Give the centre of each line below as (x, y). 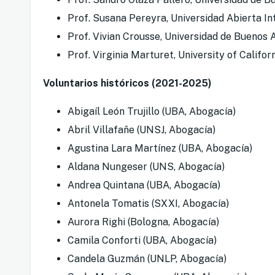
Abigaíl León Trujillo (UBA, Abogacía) (152, 112)
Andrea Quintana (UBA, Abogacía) (144, 185)
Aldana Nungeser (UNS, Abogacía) (146, 167)
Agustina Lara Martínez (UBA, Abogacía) (160, 149)
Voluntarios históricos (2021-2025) (127, 83)
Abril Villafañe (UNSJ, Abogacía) (141, 130)
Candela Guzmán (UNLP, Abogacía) (147, 259)
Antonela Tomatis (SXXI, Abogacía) (148, 204)
